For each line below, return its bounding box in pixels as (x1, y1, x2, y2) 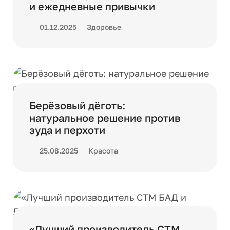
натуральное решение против (29, 111, 180, 124)
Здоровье (87, 23, 121, 31)
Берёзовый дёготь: (29, 99, 125, 111)
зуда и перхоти (29, 124, 105, 136)
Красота (88, 146, 118, 155)
